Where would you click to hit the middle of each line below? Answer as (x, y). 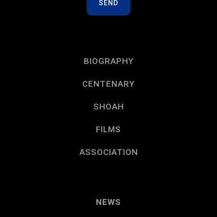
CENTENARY (108, 84)
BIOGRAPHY (108, 61)
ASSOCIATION (108, 152)
